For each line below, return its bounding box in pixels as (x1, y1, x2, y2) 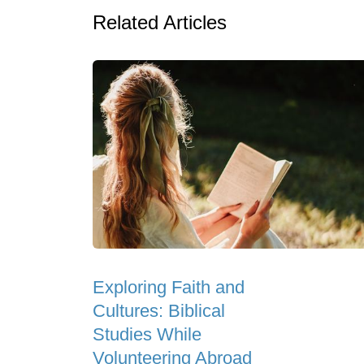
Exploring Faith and (93, 277, 245, 298)
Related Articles (93, 11, 227, 33)
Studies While (93, 324, 201, 345)
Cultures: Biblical (93, 301, 225, 322)
